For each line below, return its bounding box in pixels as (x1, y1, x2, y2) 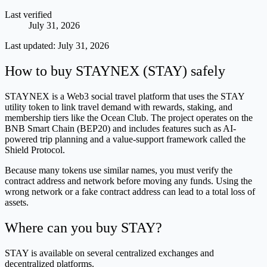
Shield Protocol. (5, 145, 65, 156)
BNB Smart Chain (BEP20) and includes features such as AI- (5, 123, 236, 134)
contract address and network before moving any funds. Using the (5, 176, 252, 187)
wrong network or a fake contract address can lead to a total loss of (5, 187, 255, 197)
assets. (5, 197, 29, 208)
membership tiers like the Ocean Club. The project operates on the (5, 113, 253, 123)
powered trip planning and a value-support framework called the (5, 134, 246, 145)
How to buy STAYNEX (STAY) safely (5, 63, 225, 79)
